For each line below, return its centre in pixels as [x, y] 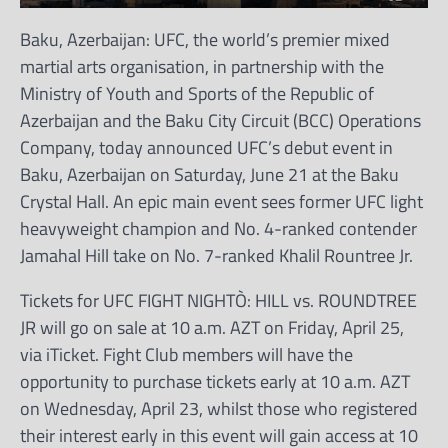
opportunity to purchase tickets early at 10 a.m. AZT [215, 381]
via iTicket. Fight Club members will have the [186, 354]
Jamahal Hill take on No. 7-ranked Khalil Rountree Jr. [216, 255]
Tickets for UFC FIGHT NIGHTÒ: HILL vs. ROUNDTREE [218, 300]
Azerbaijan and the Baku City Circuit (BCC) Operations [220, 120]
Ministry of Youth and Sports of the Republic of [197, 93]
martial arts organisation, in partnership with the [202, 66]
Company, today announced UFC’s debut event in [206, 147]
